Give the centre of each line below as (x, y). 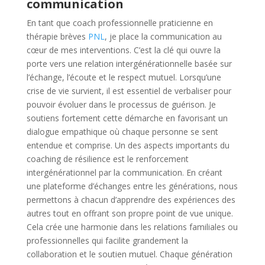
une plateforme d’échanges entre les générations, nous (132, 186)
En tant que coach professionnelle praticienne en (119, 23)
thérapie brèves (57, 36)
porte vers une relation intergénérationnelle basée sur (129, 64)
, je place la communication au (163, 36)
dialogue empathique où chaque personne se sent (122, 132)
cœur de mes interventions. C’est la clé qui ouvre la (123, 50)
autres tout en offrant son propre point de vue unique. (130, 213)
